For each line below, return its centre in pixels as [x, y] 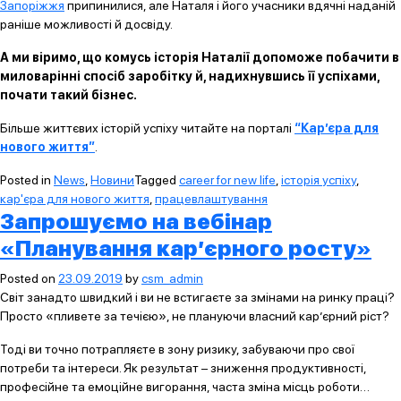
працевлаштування [211, 199]
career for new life [227, 180]
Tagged [157, 180]
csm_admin [172, 278]
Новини [112, 180]
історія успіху [319, 180]
